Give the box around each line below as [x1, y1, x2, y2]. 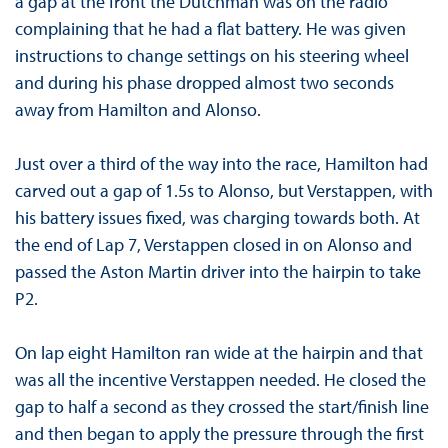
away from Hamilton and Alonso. [14, 98, 265, 122]
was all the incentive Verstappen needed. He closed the [14, 368, 426, 392]
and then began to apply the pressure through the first [14, 422, 424, 446]
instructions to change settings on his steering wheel [14, 44, 409, 68]
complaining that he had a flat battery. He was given [14, 17, 406, 41]
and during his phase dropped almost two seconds [14, 71, 394, 95]
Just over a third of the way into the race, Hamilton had [14, 152, 428, 176]
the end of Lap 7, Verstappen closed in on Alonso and [14, 233, 412, 257]
